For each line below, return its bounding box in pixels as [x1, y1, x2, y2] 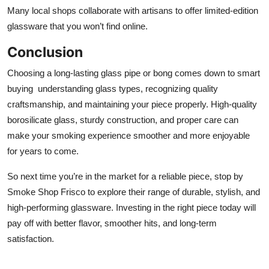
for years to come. [7, 145, 79, 156]
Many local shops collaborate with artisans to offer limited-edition [7, 5, 258, 16]
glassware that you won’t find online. [7, 20, 148, 31]
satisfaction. [7, 233, 54, 244]
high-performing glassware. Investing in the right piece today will [7, 202, 256, 213]
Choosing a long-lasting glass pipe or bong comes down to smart [7, 67, 260, 78]
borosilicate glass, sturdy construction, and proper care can [7, 114, 238, 125]
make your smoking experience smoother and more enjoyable [7, 130, 250, 141]
